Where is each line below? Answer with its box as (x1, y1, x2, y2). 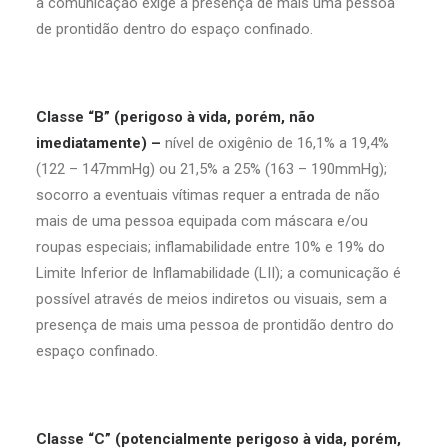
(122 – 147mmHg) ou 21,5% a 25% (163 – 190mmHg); (36, 160, 387, 178)
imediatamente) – (36, 134, 161, 152)
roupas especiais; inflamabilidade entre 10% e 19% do (36, 238, 385, 256)
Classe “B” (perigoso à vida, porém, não (36, 108, 315, 126)
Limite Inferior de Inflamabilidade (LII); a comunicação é (36, 264, 401, 282)
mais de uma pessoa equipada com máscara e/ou (36, 212, 368, 230)
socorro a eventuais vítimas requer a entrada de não (36, 186, 380, 204)
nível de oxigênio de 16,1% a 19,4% (161, 134, 389, 152)
